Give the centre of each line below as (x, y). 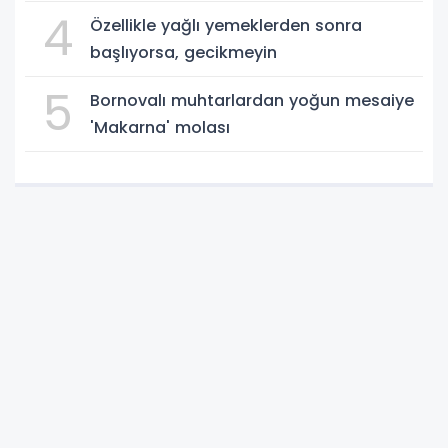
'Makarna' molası (160, 127)
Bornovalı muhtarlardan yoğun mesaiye (252, 100)
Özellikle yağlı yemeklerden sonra (226, 25)
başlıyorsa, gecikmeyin (183, 52)
